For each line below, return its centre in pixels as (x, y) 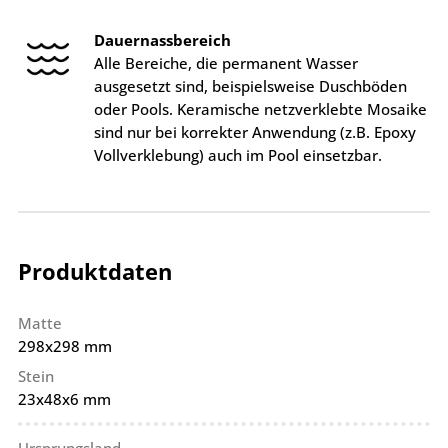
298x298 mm (64, 345)
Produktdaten (94, 270)
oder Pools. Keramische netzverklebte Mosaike (261, 109)
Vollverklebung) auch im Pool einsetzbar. (238, 155)
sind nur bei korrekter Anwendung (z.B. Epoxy (255, 132)
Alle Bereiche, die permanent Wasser (226, 63)
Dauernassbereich (163, 40)
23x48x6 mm (64, 399)
